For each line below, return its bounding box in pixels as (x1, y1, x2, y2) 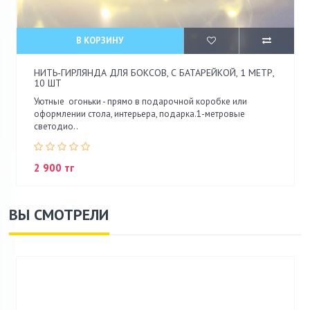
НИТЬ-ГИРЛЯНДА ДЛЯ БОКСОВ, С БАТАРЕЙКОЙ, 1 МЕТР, (34, 66, 274, 79)
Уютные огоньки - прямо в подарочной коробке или (34, 95, 247, 107)
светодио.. (34, 120, 78, 132)
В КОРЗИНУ (76, 34, 124, 46)
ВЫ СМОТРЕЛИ (9, 204, 109, 224)
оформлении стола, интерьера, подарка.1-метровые (34, 107, 245, 120)
